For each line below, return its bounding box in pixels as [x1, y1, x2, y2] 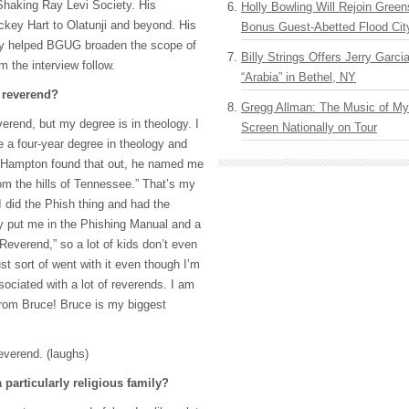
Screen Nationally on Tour [241, 121, 377, 134]
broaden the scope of [81, 38, 196, 52]
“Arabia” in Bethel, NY [241, 70, 356, 84]
